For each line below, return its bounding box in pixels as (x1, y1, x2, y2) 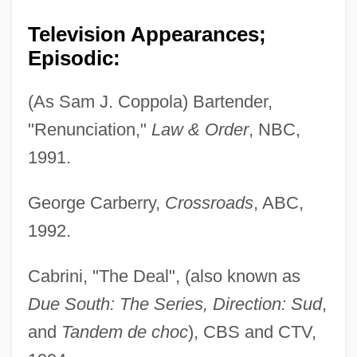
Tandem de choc (61, 322, 188, 343)
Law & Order (151, 120, 249, 140)
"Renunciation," (27, 120, 151, 140)
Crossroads (164, 193, 253, 214)
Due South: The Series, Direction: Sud (27, 294, 322, 315)
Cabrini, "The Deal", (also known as (27, 266, 300, 287)
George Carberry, (27, 193, 165, 214)
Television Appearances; (27, 23, 266, 46)
